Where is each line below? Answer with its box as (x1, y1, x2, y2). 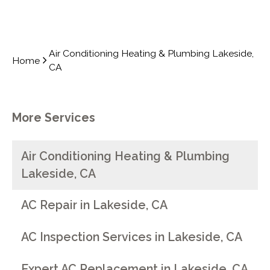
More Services (11, 111, 95, 125)
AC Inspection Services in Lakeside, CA (21, 230, 243, 244)
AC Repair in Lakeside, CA (21, 198, 168, 213)
